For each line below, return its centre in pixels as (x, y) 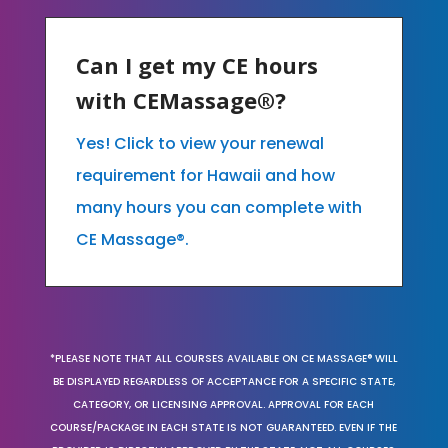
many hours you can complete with (218, 207)
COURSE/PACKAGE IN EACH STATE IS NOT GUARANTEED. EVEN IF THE (224, 427)
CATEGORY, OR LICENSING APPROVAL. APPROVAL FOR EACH (224, 404)
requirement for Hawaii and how (205, 175)
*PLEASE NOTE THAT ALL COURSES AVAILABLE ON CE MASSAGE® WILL (223, 358)
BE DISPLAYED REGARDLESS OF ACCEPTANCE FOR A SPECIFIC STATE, (223, 381)
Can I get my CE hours (196, 64)
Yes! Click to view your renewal (199, 143)
